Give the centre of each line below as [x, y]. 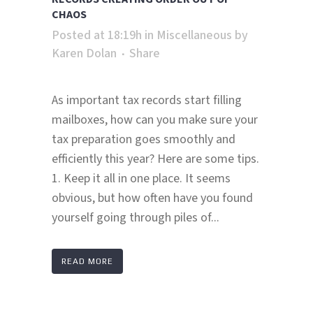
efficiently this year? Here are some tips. [155, 159]
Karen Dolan [84, 54]
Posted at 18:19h [97, 36]
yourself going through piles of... [136, 218]
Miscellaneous [194, 36]
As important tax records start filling [147, 101]
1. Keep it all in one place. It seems [141, 179]
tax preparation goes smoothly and [144, 140]
